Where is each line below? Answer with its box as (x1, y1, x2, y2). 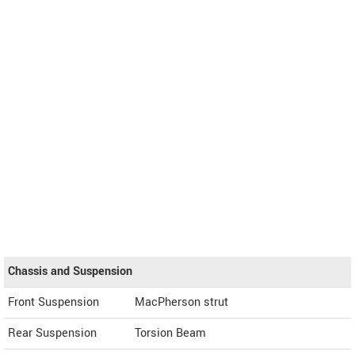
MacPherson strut (135, 294, 228, 311)
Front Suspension (8, 294, 99, 311)
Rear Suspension (8, 325, 97, 342)
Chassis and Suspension (8, 263, 132, 281)
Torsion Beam (135, 325, 206, 342)
